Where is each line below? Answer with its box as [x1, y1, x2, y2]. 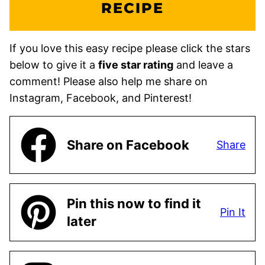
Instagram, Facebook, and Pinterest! [9, 92, 192, 105]
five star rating [98, 59, 173, 72]
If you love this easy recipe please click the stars [9, 42, 250, 55]
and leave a [173, 59, 233, 72]
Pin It [220, 206, 245, 219]
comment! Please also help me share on [9, 75, 208, 88]
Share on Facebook [67, 137, 189, 153]
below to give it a [9, 59, 98, 72]
